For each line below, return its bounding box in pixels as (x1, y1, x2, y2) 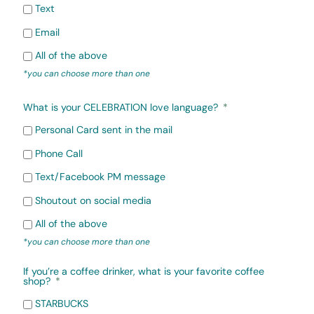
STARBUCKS (35, 297, 88, 310)
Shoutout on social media (35, 193, 151, 207)
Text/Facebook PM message (35, 170, 165, 184)
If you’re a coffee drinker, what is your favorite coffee (23, 265, 264, 278)
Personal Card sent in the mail (35, 123, 172, 137)
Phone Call (35, 146, 83, 160)
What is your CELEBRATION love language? (23, 101, 218, 114)
